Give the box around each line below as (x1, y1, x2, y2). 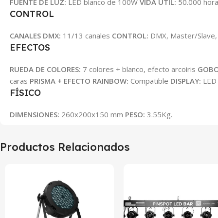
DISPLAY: (170, 76, 201, 86)
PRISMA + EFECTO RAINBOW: (30, 76, 128, 86)
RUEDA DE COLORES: (10, 64, 81, 74)
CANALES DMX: (10, 31, 61, 41)
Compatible (128, 76, 170, 86)
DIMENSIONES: (10, 109, 59, 120)
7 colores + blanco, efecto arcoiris (81, 64, 198, 74)
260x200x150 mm (59, 109, 125, 120)
